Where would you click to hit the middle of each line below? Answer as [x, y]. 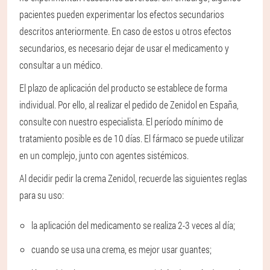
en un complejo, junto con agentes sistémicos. [104, 155]
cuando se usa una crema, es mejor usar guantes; [121, 250]
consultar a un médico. [61, 65]
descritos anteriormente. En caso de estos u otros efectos [125, 31]
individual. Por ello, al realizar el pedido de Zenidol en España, [129, 105]
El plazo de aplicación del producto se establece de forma [123, 88]
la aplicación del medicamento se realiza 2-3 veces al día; [133, 225]
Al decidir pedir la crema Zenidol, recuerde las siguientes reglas [133, 178]
